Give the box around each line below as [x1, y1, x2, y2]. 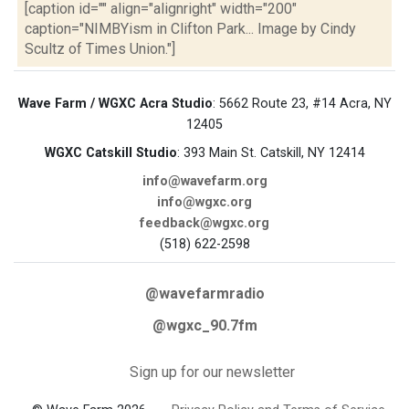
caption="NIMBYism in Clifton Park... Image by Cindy [25, 20, 356, 37]
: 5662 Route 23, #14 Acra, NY [212, 96, 392, 111]
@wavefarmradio [144, 285, 265, 302]
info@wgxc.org [157, 194, 252, 210]
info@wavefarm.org [142, 173, 267, 189]
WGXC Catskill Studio [44, 145, 177, 161]
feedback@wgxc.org [140, 215, 269, 231]
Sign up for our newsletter [129, 363, 295, 381]
